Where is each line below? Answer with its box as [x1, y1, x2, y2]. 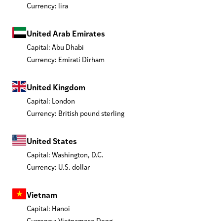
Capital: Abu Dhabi [27, 42, 84, 52]
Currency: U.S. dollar [27, 162, 90, 172]
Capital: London [27, 96, 75, 106]
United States [27, 135, 77, 147]
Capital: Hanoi [27, 203, 70, 213]
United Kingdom [27, 81, 85, 93]
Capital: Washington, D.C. [27, 149, 104, 159]
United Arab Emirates [27, 27, 105, 39]
